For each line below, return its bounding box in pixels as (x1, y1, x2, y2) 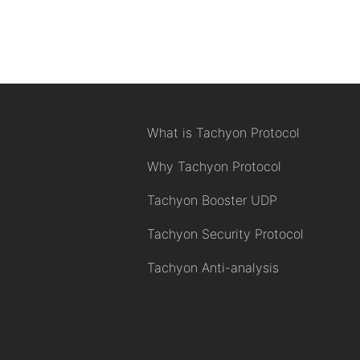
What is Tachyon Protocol (147, 125, 300, 141)
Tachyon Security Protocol (147, 226, 304, 242)
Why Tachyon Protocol (147, 158, 281, 174)
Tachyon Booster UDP (147, 192, 277, 208)
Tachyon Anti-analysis (147, 260, 279, 276)
